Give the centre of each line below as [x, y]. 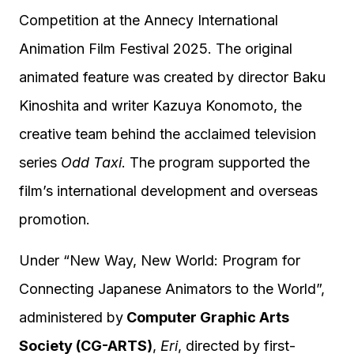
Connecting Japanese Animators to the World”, [172, 289]
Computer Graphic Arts [206, 317]
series [40, 162]
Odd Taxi [91, 162]
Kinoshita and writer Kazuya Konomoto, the [160, 105]
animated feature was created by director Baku [172, 77]
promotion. [55, 219]
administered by [71, 317]
